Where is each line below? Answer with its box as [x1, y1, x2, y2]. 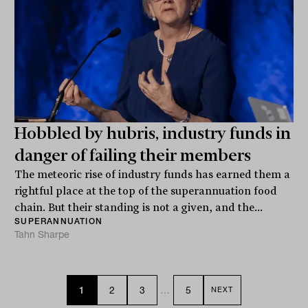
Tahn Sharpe [14, 228, 70, 241]
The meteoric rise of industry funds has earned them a [14, 168, 291, 181]
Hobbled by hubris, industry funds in [14, 123, 291, 143]
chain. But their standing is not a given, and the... [14, 201, 263, 214]
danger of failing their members [14, 145, 252, 165]
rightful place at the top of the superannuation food [14, 184, 278, 197]
